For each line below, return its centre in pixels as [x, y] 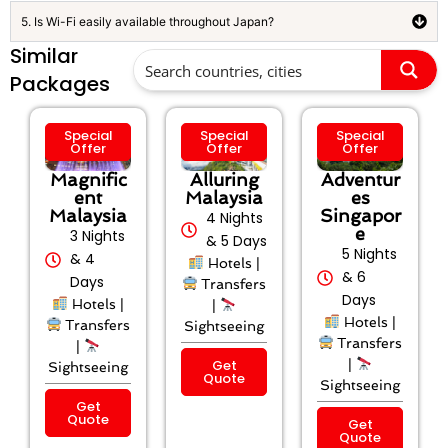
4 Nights [234, 218]
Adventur [360, 180]
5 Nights [369, 254]
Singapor [360, 216]
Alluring [224, 180]
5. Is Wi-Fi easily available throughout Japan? [147, 21]
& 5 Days [236, 241]
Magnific [88, 180]
